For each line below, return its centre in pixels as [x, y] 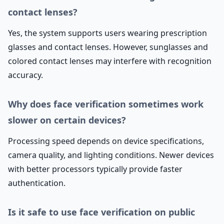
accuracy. [25, 75]
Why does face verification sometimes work [106, 104]
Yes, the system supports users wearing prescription [107, 33]
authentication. [37, 183]
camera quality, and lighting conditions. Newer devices [111, 155]
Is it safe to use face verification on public [101, 212]
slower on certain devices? [67, 120]
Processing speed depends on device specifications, [106, 141]
